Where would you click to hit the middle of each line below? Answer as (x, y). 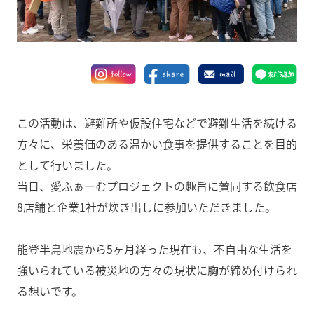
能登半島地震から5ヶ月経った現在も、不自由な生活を (155, 249)
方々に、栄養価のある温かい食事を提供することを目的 (157, 144)
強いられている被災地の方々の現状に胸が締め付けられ (157, 270)
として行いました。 (67, 165)
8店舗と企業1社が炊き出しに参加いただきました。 (146, 207)
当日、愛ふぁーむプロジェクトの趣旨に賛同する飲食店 (157, 186)
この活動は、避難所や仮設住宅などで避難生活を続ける (157, 123)
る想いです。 (50, 291)
